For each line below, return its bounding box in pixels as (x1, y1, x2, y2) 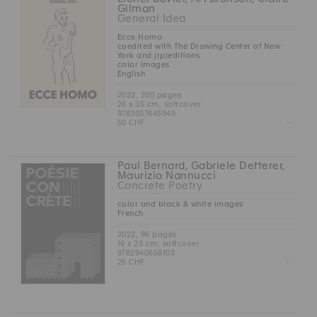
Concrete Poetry (117, 180, 203, 192)
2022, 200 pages (117, 91, 182, 100)
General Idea (117, 12, 186, 24)
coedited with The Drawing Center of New (117, 42, 281, 51)
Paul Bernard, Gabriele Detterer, (117, 160, 285, 172)
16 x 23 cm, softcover (117, 239, 200, 248)
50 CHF (117, 118, 145, 127)
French (117, 209, 144, 218)
